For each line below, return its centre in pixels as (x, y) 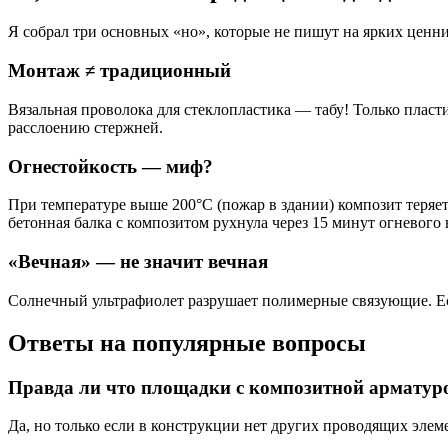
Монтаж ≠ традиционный (119, 71)
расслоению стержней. (85, 127)
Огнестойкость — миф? (110, 166)
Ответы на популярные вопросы (187, 342)
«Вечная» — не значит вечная (138, 262)
